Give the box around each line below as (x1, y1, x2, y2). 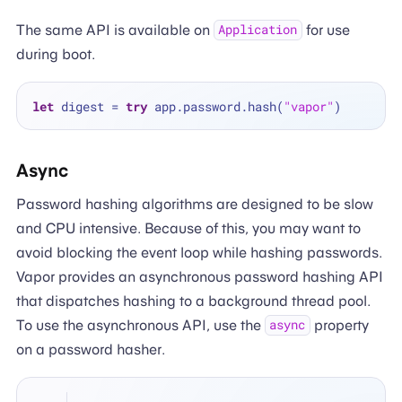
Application (218, 22, 298, 39)
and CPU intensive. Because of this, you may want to (15, 219, 361, 237)
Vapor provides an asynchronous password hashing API (15, 267, 383, 285)
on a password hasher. (15, 340, 165, 358)
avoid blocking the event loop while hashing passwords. (15, 243, 382, 261)
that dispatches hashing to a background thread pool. (15, 292, 371, 310)
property (310, 316, 370, 334)
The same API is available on (15, 21, 214, 39)
